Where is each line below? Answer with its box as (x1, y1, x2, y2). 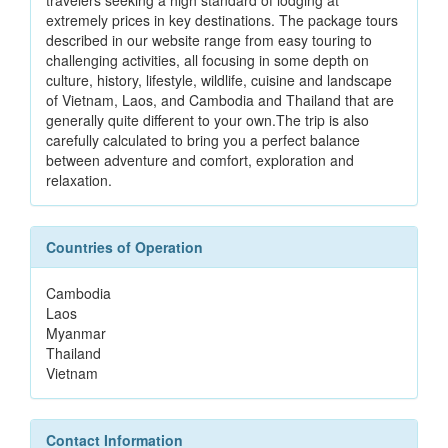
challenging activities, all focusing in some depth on (46, 50, 369, 70)
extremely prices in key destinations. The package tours (46, 10, 398, 30)
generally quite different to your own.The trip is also (46, 110, 369, 130)
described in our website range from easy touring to (46, 30, 372, 50)
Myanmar (46, 323, 106, 343)
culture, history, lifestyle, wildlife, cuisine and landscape (46, 70, 392, 90)
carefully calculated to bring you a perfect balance (46, 130, 360, 150)
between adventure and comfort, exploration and (46, 150, 354, 170)
